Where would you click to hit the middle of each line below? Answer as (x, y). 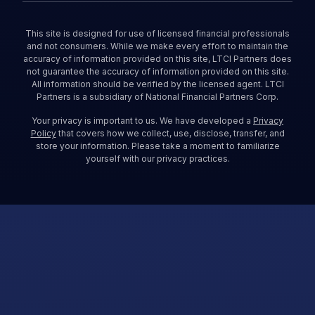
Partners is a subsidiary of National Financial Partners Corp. (157, 97)
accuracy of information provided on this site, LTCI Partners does (157, 59)
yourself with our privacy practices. (157, 159)
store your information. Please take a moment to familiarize (157, 146)
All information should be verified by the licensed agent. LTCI (157, 84)
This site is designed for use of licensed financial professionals (157, 33)
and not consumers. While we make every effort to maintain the (157, 46)
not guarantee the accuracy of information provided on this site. (157, 71)
